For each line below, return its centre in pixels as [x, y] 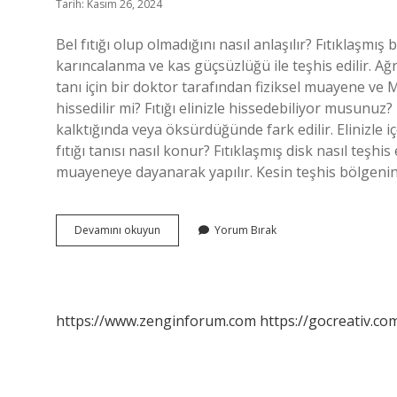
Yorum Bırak [245, 230]
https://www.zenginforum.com [156, 321]
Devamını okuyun [117, 230]
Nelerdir [180, 277]
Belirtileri [182, 261]
